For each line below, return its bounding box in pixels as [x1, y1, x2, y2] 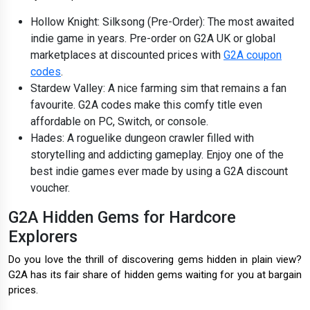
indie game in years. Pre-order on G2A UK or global [30, 32, 275, 46]
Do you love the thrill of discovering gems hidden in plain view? [8, 253, 302, 266]
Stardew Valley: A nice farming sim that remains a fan [30, 82, 286, 95]
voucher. [30, 181, 70, 195]
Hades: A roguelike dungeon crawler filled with [30, 131, 254, 145]
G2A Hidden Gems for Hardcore [8, 208, 236, 228]
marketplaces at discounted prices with [30, 48, 224, 62]
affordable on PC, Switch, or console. [30, 115, 211, 129]
